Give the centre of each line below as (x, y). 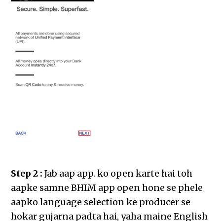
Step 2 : (27, 174)
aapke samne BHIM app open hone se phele (107, 188)
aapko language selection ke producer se (101, 202)
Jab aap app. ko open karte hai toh (118, 174)
